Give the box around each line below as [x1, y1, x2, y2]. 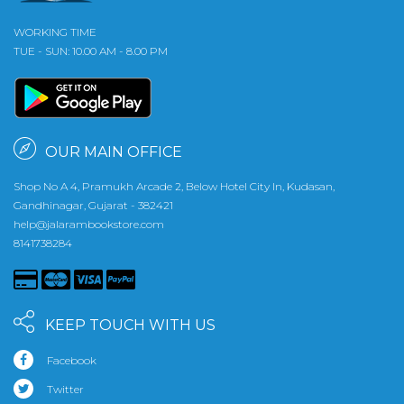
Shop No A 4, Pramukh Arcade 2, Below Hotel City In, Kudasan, [14, 179, 335, 193]
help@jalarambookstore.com [14, 216, 164, 231]
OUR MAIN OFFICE [45, 142, 182, 161]
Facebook [47, 353, 96, 367]
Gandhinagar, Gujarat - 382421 [14, 197, 173, 212]
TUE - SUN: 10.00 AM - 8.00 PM [14, 43, 168, 58]
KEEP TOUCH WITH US [45, 316, 216, 334]
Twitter [47, 381, 84, 396]
